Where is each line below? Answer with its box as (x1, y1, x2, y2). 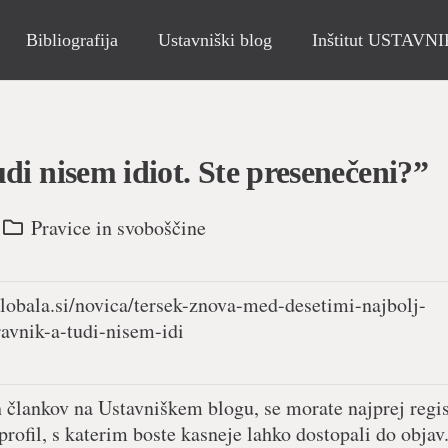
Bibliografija (26, 30, 119, 50)
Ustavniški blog (158, 30, 273, 50)
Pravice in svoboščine (31, 214, 206, 242)
